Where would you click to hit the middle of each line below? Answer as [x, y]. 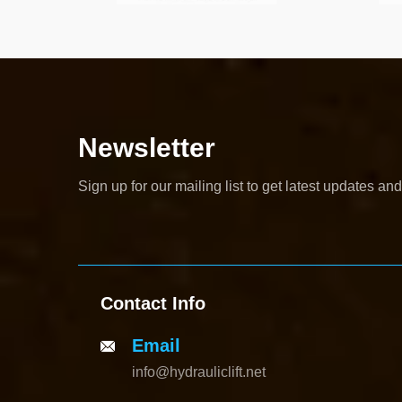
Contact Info [153, 304]
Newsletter [147, 148]
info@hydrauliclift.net [199, 372]
